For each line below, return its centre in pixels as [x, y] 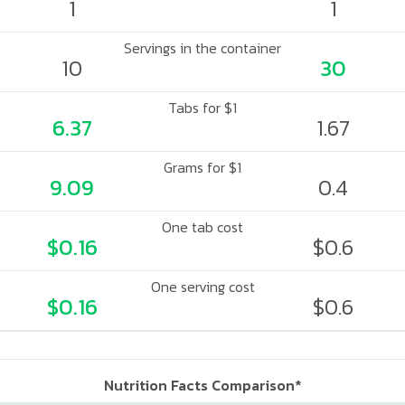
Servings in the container [202, 48]
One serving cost [202, 287]
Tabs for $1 [202, 108]
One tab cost [202, 227]
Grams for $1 [202, 167]
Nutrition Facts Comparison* [202, 385]
